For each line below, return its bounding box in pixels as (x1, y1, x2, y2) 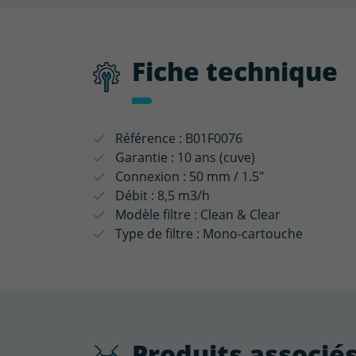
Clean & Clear (200, 206, 281, 223)
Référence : (112, 130, 185, 147)
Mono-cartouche (203, 225, 303, 242)
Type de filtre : (112, 225, 203, 242)
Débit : (112, 187, 157, 204)
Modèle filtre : (112, 206, 200, 223)
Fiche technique (132, 52, 338, 89)
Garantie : (112, 149, 177, 166)
